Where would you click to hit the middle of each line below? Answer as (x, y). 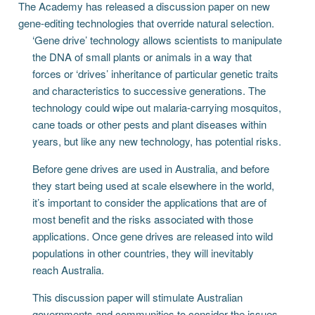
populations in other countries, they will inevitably (143, 252)
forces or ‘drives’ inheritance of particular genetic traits (156, 73)
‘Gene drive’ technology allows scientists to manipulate (157, 39)
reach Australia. (69, 269)
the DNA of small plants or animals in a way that (142, 56)
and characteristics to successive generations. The (149, 90)
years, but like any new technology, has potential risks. (157, 141)
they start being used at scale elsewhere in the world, (154, 185)
